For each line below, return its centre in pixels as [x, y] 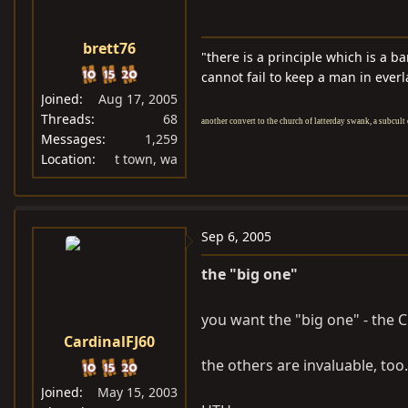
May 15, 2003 [138, 392]
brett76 [109, 48]
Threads [66, 119]
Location [66, 159]
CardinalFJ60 [109, 342]
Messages [71, 139]
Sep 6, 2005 [236, 236]
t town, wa [146, 159]
